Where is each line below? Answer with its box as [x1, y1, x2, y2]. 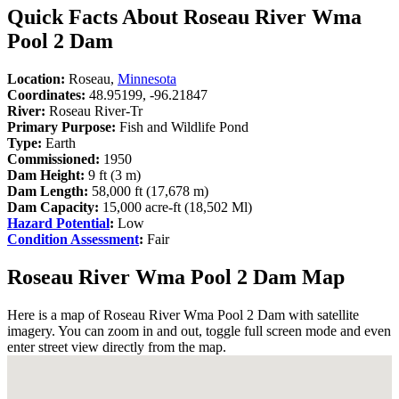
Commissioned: [7, 151, 100, 167]
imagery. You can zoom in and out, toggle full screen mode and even [7, 322, 391, 338]
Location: [7, 70, 65, 86]
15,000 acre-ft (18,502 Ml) [102, 199, 252, 215]
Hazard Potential [7, 215, 110, 231]
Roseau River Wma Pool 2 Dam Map [7, 265, 345, 289]
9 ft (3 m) [85, 167, 141, 183]
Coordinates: [7, 86, 85, 102]
